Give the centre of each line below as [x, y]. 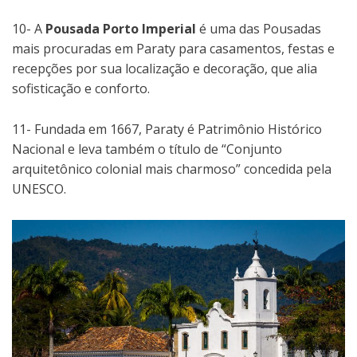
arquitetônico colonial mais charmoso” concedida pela [172, 169]
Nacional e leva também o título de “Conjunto [147, 149]
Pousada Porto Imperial [121, 29]
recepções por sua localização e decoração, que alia [165, 69]
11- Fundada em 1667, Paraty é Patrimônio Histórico [167, 129]
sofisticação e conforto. [81, 89]
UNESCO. [39, 189]
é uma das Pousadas [259, 29]
